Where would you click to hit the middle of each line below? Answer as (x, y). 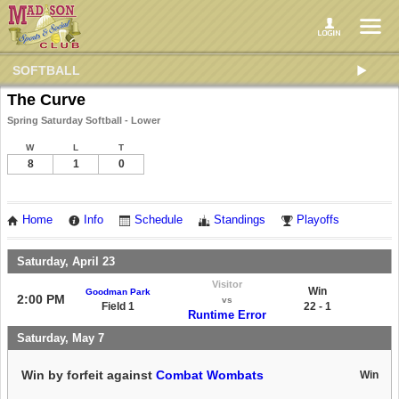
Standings (240, 220)
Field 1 (118, 306)
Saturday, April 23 (66, 261)
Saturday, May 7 (61, 338)
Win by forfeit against (89, 375)
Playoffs (318, 220)
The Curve (46, 100)
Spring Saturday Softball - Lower (84, 120)
